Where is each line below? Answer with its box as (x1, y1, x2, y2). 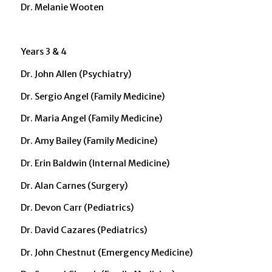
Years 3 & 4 (20, 46, 67, 58)
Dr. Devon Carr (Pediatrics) (20, 202, 134, 214)
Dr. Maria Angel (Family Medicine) (20, 113, 163, 124)
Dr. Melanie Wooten (20, 1, 104, 13)
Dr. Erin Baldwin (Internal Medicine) (20, 157, 170, 169)
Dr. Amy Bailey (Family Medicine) (20, 135, 158, 147)
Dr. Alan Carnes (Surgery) (20, 180, 128, 191)
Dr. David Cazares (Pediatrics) (20, 224, 148, 236)
